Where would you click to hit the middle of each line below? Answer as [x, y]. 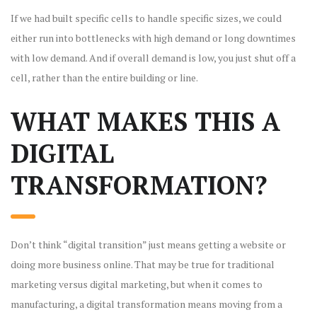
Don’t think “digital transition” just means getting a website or [148, 244]
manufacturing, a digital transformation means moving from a [146, 304]
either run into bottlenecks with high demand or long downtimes [153, 38]
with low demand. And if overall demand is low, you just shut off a [153, 57]
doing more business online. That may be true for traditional [143, 264]
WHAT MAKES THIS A [145, 121]
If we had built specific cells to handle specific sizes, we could [146, 18]
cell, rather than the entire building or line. [104, 77]
